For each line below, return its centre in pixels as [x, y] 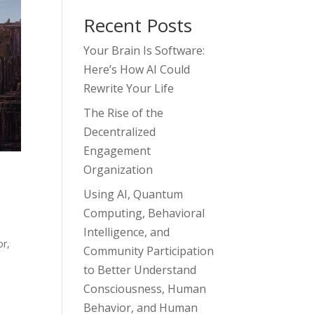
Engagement [117, 151]
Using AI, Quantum [134, 194]
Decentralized [120, 132]
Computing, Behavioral [144, 213]
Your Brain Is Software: [144, 51]
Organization [118, 170]
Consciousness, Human [145, 289]
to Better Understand [140, 270]
